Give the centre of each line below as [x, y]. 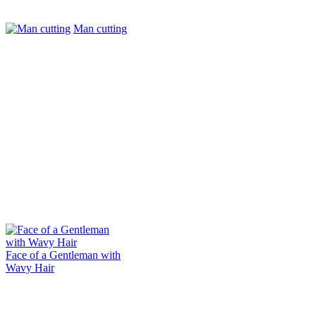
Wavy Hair [30, 267]
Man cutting [100, 28]
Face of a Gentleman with [63, 255]
